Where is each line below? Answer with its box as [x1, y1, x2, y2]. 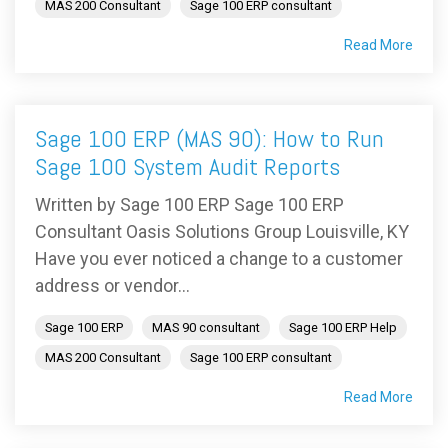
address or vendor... [35, 275, 190, 296]
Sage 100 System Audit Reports [35, 151, 340, 182]
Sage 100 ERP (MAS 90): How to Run [35, 123, 384, 154]
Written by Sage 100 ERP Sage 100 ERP [35, 194, 344, 215]
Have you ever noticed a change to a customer [35, 248, 403, 269]
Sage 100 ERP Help [289, 320, 397, 335]
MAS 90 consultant [152, 320, 260, 335]
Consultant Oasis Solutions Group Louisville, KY [35, 221, 409, 242]
